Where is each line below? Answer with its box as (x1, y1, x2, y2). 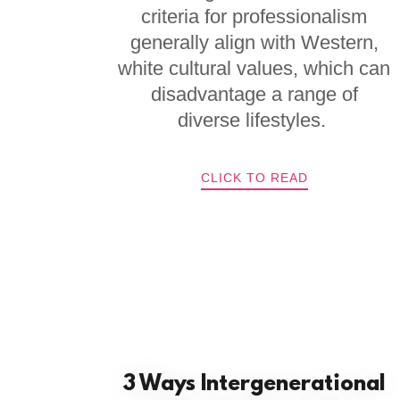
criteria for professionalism (141, 5, 368, 28)
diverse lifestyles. (177, 109, 331, 131)
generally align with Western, (129, 31, 379, 54)
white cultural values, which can (118, 57, 391, 79)
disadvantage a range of (150, 83, 358, 105)
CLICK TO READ (200, 171, 308, 185)
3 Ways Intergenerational (123, 372, 386, 397)
